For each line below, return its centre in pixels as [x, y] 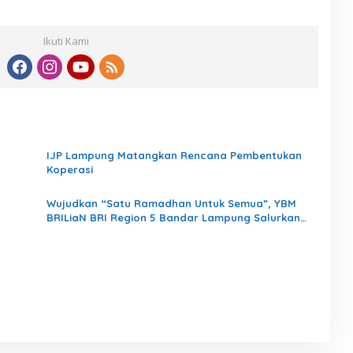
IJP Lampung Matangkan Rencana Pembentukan [174, 155]
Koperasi [69, 169]
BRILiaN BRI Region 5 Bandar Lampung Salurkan [173, 217]
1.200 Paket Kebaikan [101, 231]
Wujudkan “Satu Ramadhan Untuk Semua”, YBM [171, 203]
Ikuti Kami [66, 41]
